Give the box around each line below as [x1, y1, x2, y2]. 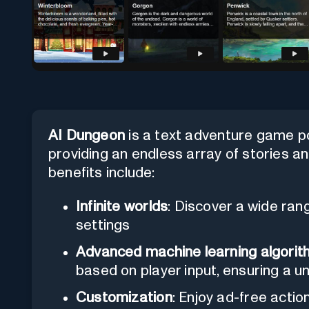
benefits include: [48, 165, 155, 180]
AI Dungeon [48, 128, 126, 143]
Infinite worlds [76, 199, 168, 214]
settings [76, 217, 130, 232]
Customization [76, 290, 172, 305]
